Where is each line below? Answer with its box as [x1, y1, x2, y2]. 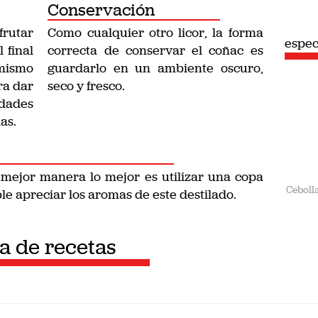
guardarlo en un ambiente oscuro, [48, 60, 263, 77]
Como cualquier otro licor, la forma [48, 24, 263, 41]
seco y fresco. [48, 77, 126, 94]
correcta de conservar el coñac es [48, 42, 263, 59]
